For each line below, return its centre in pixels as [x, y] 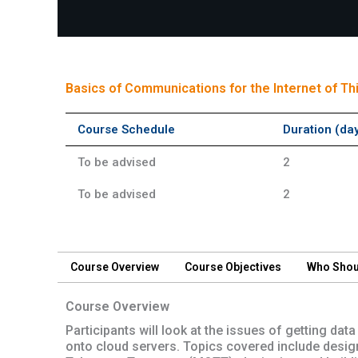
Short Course [105, 48]
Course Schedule [126, 129]
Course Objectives [233, 267]
